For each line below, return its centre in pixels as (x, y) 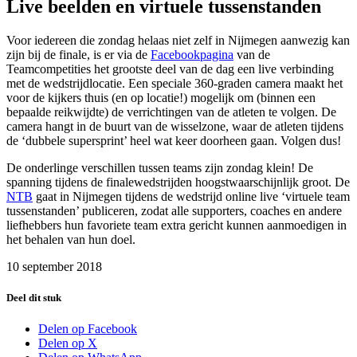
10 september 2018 (54, 266)
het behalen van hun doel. (71, 239)
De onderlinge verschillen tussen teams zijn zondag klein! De (160, 167)
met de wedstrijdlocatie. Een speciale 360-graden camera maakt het (175, 83)
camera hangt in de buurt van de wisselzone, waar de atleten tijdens (175, 126)
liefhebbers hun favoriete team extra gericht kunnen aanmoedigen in (177, 225)
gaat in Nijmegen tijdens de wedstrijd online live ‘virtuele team (191, 196)
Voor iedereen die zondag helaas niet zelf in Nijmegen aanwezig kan (178, 40)
